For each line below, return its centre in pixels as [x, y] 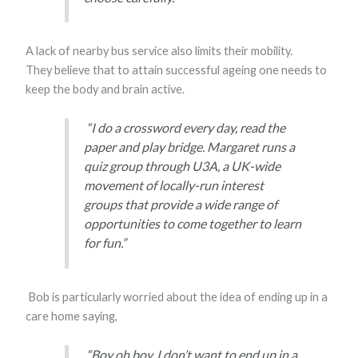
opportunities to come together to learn [192, 224]
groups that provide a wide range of [180, 205]
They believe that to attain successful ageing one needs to [177, 70]
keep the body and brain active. [105, 89]
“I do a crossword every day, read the [184, 128]
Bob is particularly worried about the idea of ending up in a [177, 296]
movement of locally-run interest [173, 185]
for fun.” [105, 243]
